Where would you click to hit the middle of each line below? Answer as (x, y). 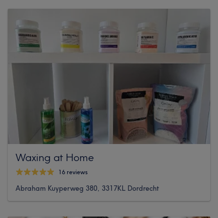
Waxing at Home (55, 157)
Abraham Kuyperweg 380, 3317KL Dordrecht (87, 188)
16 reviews (73, 172)
